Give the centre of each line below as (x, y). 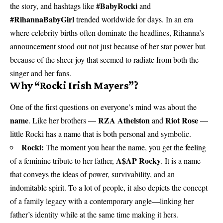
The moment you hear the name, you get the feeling (126, 147)
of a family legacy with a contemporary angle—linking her (102, 201)
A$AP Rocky (138, 161)
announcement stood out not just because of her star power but (108, 46)
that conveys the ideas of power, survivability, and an (92, 174)
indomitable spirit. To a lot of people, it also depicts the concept (109, 188)
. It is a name (181, 161)
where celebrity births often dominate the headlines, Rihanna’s (107, 33)
